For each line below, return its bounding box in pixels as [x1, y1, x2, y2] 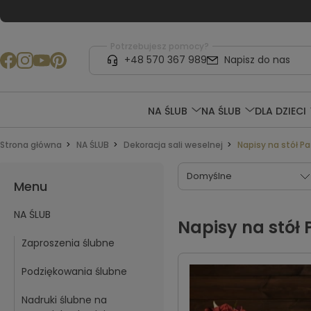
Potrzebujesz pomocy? [110, 40, 209, 52]
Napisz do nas [224, 53, 290, 67]
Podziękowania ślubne [22, 264, 127, 278]
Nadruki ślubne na [22, 293, 107, 307]
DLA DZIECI [254, 103, 306, 118]
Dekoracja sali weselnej [124, 139, 223, 151]
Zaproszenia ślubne [22, 236, 115, 250]
